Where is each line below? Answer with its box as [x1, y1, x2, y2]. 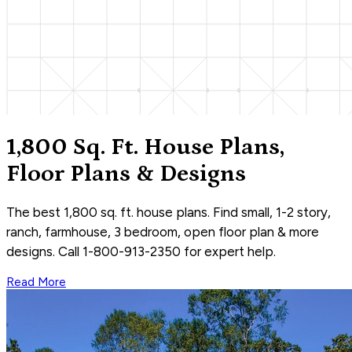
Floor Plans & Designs [6, 160, 246, 188]
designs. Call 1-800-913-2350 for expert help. [6, 244, 276, 260]
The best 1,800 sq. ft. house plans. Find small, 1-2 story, [6, 204, 331, 221]
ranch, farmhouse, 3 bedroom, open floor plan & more [6, 224, 319, 240]
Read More [6, 275, 66, 290]
